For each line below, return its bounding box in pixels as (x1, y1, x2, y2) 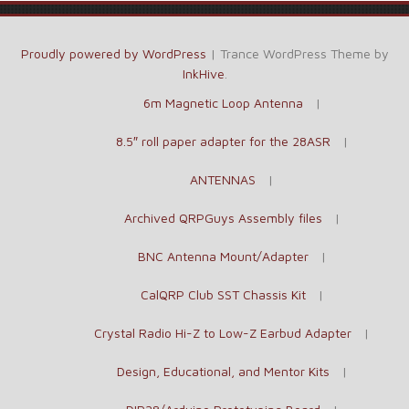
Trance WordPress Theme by (219, 45, 389, 61)
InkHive (182, 65, 225, 81)
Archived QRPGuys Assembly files (123, 209, 322, 225)
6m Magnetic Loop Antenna (142, 94, 303, 110)
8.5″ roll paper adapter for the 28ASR (115, 132, 330, 149)
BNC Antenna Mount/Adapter (137, 247, 309, 264)
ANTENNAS (190, 171, 256, 187)
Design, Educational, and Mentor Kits (116, 362, 330, 379)
